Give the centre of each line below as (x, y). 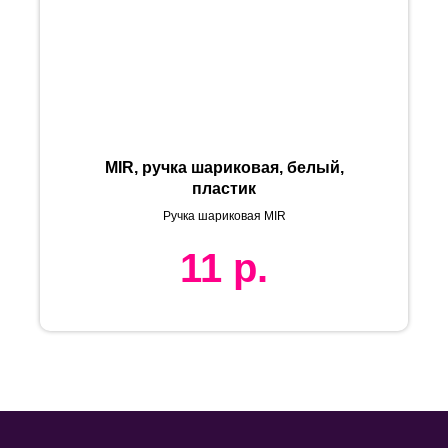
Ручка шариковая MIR (224, 216)
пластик (224, 189)
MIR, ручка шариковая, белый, (224, 168)
